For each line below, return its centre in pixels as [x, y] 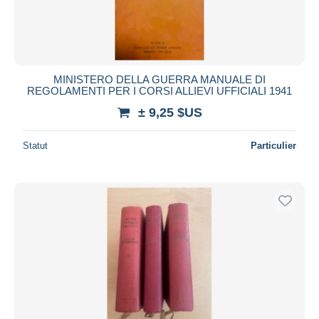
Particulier [273, 145]
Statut [35, 145]
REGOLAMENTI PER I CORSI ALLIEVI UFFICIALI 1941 [159, 90]
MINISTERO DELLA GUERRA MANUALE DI [159, 79]
